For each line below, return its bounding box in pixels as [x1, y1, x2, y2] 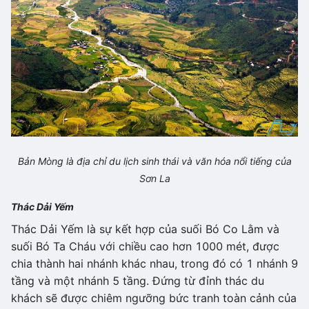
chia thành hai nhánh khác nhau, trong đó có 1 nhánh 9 [11, 256, 298, 270]
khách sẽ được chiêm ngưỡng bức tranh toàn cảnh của [11, 290, 297, 305]
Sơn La [139, 172, 170, 184]
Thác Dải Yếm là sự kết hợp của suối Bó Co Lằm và [11, 221, 279, 236]
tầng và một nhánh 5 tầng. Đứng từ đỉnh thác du [11, 273, 264, 288]
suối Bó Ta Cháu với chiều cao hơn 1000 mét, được [11, 239, 279, 253]
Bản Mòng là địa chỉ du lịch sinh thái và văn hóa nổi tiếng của [17, 154, 292, 167]
